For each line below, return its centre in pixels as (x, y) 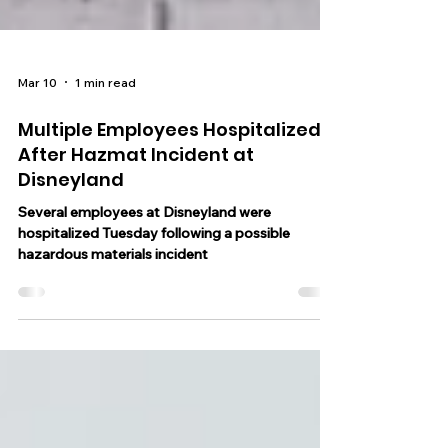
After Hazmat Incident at (136, 204)
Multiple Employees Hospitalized (169, 179)
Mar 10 (37, 132)
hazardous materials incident (113, 304)
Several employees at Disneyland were (144, 262)
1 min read (105, 132)
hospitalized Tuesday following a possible (154, 283)
